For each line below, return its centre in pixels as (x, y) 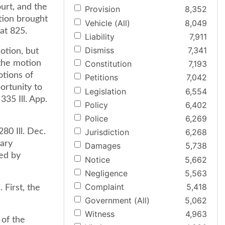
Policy (96, 105)
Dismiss (99, 50)
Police (96, 118)
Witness (100, 214)
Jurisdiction (107, 132)
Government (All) (117, 201)
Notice (97, 159)
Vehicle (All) (107, 23)
